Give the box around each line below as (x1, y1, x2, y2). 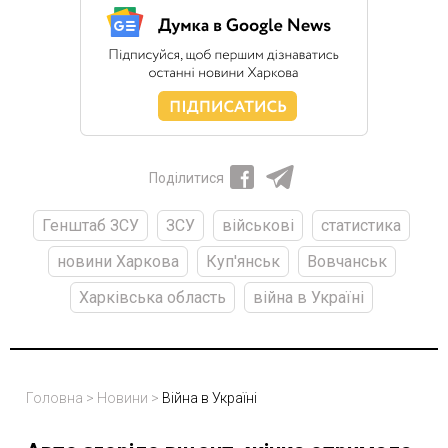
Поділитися (148, 169, 224, 186)
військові (222, 215, 294, 235)
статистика (321, 215, 401, 235)
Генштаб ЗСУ (42, 215, 139, 235)
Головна (26, 389, 83, 406)
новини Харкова (56, 251, 179, 271)
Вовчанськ (306, 251, 387, 271)
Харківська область (79, 287, 226, 307)
